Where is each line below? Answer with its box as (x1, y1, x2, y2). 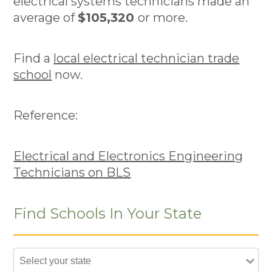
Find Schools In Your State (13, 205, 202, 222)
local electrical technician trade (53, 51, 240, 66)
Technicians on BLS (13, 165, 131, 180)
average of (13, 10, 78, 25)
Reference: (13, 108, 78, 123)
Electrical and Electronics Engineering (13, 149, 243, 163)
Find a (13, 51, 54, 66)
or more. (138, 10, 188, 25)
